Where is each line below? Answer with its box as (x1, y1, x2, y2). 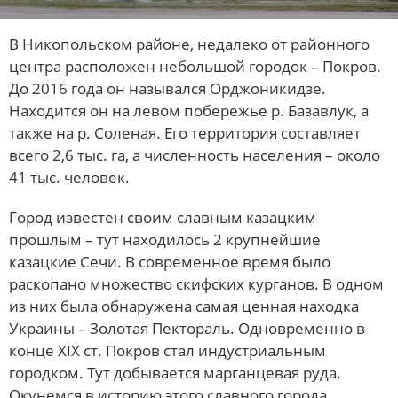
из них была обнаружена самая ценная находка (9, 295, 359, 316)
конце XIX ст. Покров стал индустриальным (9, 339, 326, 361)
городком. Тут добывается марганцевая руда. (9, 362, 341, 383)
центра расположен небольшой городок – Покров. (9, 55, 381, 76)
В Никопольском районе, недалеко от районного (9, 33, 370, 54)
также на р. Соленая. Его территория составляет (9, 122, 361, 143)
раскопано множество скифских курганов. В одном (9, 273, 384, 294)
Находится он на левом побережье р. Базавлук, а (9, 99, 369, 121)
